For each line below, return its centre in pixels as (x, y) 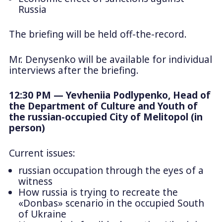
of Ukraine (42, 214)
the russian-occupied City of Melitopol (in (106, 117)
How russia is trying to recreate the (98, 193)
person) (27, 128)
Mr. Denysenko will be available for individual (110, 59)
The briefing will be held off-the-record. (98, 34)
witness (35, 182)
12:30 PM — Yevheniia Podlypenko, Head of (110, 95)
